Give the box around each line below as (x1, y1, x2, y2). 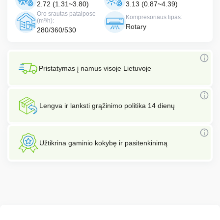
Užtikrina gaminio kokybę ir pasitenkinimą (39, 139, 167, 147)
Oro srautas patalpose (37, 10, 96, 17)
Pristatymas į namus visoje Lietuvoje (39, 64, 151, 72)
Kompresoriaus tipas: (126, 14, 182, 21)
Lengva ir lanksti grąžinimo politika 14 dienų (39, 102, 175, 110)
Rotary (126, 23, 146, 30)
